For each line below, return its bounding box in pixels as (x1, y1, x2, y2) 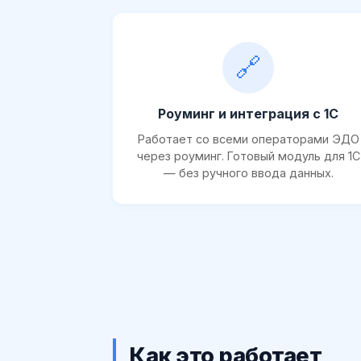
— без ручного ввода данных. (163, 165, 334, 180)
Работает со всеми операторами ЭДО (137, 131, 359, 146)
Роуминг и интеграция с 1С (158, 105, 338, 122)
